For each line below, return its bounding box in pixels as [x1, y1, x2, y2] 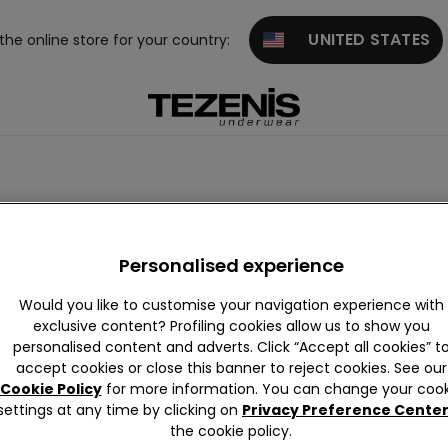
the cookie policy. [170, 421, 292, 441]
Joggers [18, 245, 73, 262]
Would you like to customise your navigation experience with [18, 295, 444, 315]
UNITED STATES [283, 28, 430, 51]
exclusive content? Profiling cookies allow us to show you [32, 316, 430, 336]
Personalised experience [118, 253, 344, 278]
